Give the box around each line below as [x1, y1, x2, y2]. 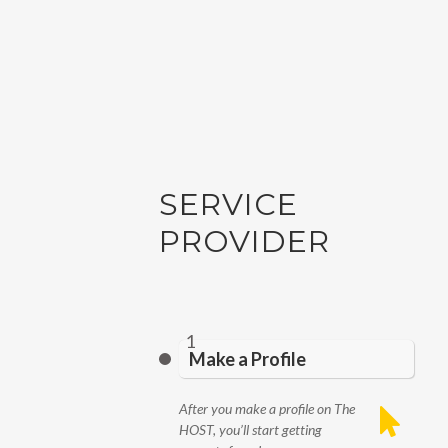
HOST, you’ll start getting [179, 421, 322, 438]
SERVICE [159, 186, 298, 223]
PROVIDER [159, 223, 330, 260]
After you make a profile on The [179, 400, 355, 417]
